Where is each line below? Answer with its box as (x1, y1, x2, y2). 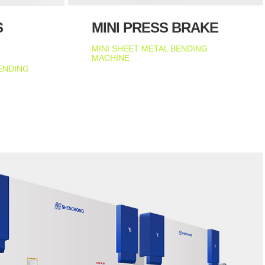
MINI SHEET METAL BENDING (92, 43, 208, 53)
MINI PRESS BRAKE (92, 19, 219, 35)
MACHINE (92, 53, 130, 63)
